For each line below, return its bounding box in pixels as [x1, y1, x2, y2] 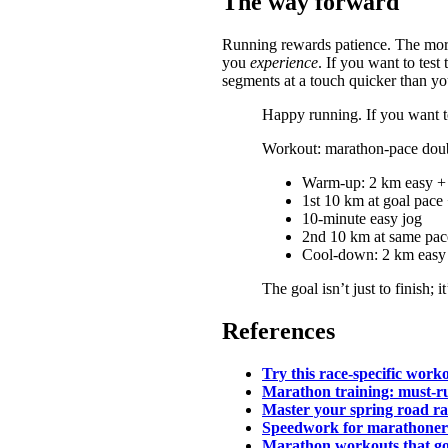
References [222, 318, 335, 345]
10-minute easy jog [302, 210, 422, 228]
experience [250, 54, 318, 72]
